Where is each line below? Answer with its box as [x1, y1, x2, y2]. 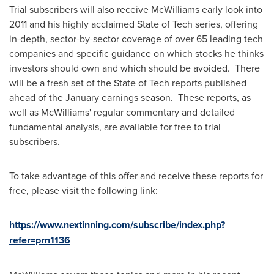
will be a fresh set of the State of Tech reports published [9, 76, 246, 89]
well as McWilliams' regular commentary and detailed [9, 105, 235, 119]
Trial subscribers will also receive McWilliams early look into [9, 2, 262, 16]
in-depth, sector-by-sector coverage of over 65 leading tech [9, 32, 263, 45]
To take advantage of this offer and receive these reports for [9, 169, 263, 182]
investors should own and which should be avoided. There [9, 61, 260, 75]
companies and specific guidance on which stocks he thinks [9, 46, 264, 60]
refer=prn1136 [9, 233, 70, 247]
